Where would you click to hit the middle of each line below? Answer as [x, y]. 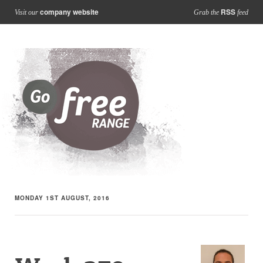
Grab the [207, 12]
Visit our [27, 12]
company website [69, 12]
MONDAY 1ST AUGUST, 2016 [62, 198]
